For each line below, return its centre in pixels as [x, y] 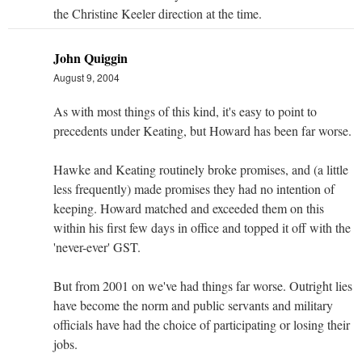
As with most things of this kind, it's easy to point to [185, 111]
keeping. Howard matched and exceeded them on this [189, 208]
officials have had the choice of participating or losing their [202, 324]
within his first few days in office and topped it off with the [202, 227]
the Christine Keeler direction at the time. [158, 13]
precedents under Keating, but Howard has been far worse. [202, 130]
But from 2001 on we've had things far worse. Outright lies [203, 285]
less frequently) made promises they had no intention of [194, 188]
